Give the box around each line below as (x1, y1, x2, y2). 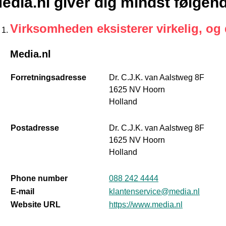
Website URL (10, 200, 61, 209)
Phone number (10, 174, 68, 183)
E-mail (10, 187, 34, 196)
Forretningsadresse (10, 73, 86, 82)
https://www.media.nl (108, 200, 183, 209)
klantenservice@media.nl (108, 187, 200, 196)
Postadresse (10, 124, 59, 133)
